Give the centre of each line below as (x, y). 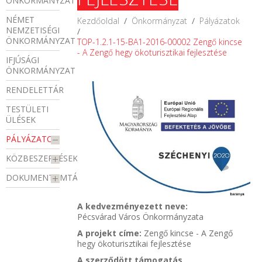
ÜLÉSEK (21, 120)
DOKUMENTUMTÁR (44, 178)
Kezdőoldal (98, 20)
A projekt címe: (109, 233)
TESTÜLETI (27, 109)
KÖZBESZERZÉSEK (42, 158)
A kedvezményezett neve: (132, 206)
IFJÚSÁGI (23, 60)
